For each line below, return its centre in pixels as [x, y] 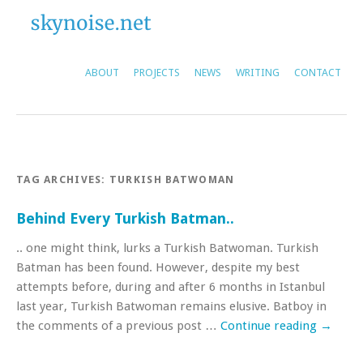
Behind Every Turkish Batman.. [125, 218]
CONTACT [318, 73]
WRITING [258, 73]
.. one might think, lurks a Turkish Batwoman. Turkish [167, 248]
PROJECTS [157, 73]
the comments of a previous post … [118, 326]
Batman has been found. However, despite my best [158, 267]
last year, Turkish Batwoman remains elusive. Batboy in [171, 306]
